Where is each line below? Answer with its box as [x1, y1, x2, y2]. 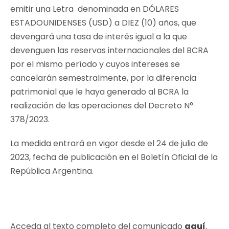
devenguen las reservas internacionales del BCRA [10, 44, 209, 56]
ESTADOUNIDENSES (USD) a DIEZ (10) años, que [10, 16, 196, 29]
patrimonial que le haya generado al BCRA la [10, 85, 189, 98]
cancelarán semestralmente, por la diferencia [10, 72, 196, 84]
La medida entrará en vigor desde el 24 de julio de [10, 137, 208, 149]
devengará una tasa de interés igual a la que [10, 30, 187, 42]
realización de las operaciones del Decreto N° [10, 99, 193, 111]
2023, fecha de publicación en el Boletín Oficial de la [10, 151, 218, 163]
